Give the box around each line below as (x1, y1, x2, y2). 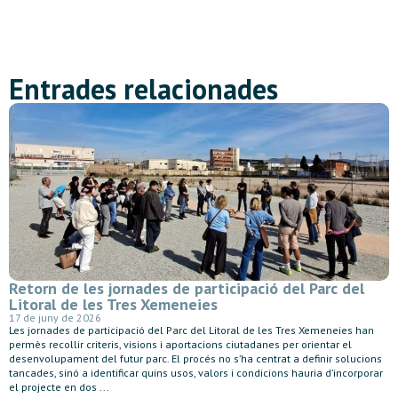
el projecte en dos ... (9, 380, 109, 394)
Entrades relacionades (9, 70, 278, 108)
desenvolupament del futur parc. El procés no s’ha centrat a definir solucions (9, 352, 382, 366)
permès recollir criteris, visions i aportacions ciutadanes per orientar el (9, 338, 352, 352)
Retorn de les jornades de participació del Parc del (9, 278, 364, 299)
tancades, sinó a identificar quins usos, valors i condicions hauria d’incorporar (9, 366, 383, 380)
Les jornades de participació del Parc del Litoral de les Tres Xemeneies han (9, 323, 374, 338)
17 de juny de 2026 (9, 311, 101, 325)
